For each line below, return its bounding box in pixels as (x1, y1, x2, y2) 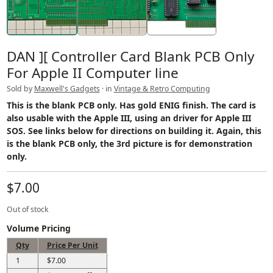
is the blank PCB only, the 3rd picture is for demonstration (6, 137, 252, 149)
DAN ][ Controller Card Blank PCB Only (6, 47, 255, 66)
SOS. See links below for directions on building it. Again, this (6, 124, 261, 136)
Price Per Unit (46, 239, 98, 250)
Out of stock (6, 204, 49, 214)
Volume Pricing (6, 222, 71, 234)
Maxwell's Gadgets (34, 83, 100, 94)
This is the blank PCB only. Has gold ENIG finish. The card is (6, 99, 256, 111)
